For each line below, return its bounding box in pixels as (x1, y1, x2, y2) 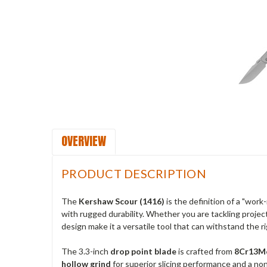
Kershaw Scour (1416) (79, 195, 164, 206)
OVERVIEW (61, 132, 106, 150)
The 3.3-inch (61, 246, 110, 256)
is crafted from (176, 246, 234, 256)
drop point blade (110, 246, 176, 256)
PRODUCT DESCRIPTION (61, 166, 206, 181)
